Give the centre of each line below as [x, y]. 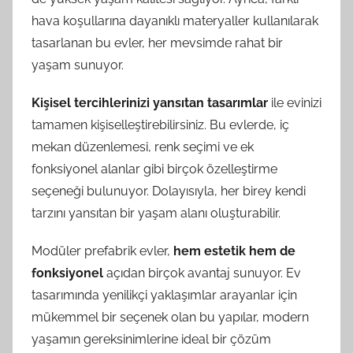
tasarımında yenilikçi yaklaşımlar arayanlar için [164, 295]
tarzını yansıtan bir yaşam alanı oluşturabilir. [156, 213]
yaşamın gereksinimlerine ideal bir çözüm [151, 339]
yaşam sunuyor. [78, 65]
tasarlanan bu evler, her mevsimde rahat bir [157, 43]
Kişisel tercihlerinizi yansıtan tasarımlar [150, 103]
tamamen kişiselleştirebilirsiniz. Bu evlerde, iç [160, 125]
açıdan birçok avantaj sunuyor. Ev [202, 273]
